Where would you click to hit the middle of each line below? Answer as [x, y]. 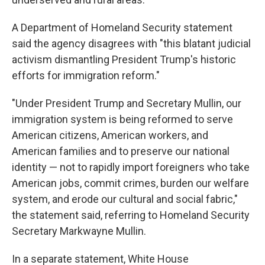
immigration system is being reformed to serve [122, 119]
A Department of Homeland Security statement [122, 28]
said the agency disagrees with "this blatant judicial [131, 43]
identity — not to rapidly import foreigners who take [131, 167]
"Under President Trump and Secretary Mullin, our [127, 103]
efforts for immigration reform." [86, 75]
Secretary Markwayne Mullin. [79, 231]
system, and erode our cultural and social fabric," [125, 199]
